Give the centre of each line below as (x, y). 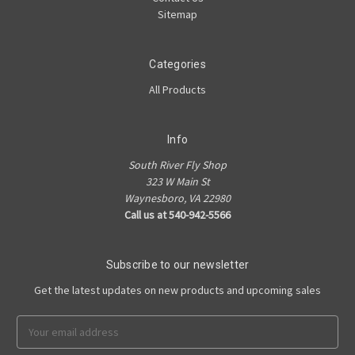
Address (37, 340)
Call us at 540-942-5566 (177, 214)
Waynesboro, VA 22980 (177, 198)
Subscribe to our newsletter (177, 264)
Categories (177, 64)
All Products (177, 89)
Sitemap (177, 14)
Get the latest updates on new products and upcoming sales (177, 290)
